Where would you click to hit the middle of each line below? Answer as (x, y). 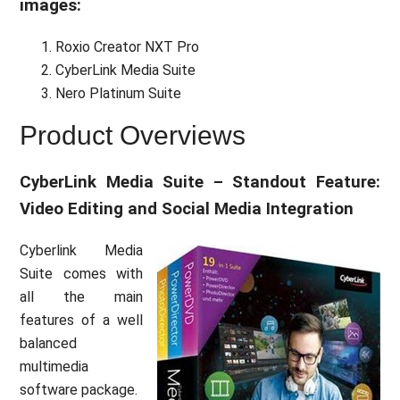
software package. (79, 389)
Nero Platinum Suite (119, 93)
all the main (81, 296)
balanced (49, 343)
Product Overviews (133, 135)
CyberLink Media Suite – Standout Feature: (200, 182)
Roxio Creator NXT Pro (128, 46)
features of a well (81, 320)
